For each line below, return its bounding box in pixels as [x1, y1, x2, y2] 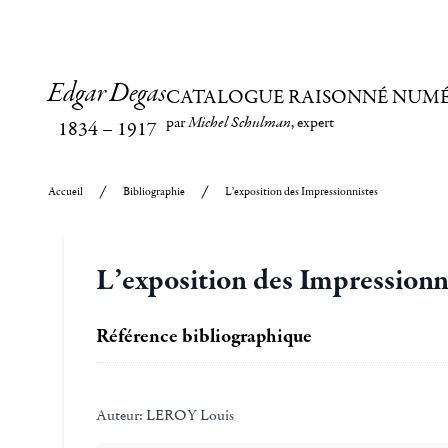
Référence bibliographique [96, 323, 312, 349]
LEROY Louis [143, 405, 234, 425]
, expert [291, 111, 334, 132]
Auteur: [96, 405, 143, 425]
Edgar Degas [48, 76, 166, 112]
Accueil [48, 184, 83, 199]
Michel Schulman [188, 111, 291, 134]
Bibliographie [123, 184, 185, 199]
